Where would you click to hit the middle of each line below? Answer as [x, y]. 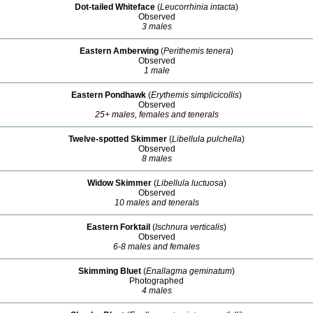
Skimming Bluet [110, 271]
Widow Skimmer [119, 183]
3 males [156, 27]
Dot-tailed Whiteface [115, 7]
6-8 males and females [156, 247]
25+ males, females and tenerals [156, 115]
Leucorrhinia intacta [198, 7]
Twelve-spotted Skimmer [118, 139]
